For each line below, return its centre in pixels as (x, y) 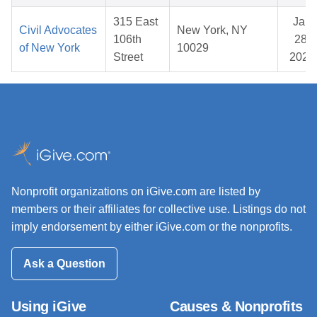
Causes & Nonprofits (236, 306)
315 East (136, 22)
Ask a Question (64, 263)
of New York (50, 48)
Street (128, 57)
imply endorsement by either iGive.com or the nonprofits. (152, 227)
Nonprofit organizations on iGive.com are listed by (136, 192)
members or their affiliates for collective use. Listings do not (158, 209)
